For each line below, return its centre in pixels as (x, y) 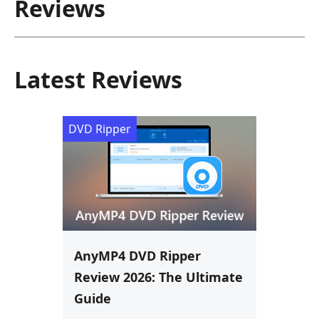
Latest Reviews (98, 79)
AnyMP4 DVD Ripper (137, 256)
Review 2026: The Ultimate (158, 277)
